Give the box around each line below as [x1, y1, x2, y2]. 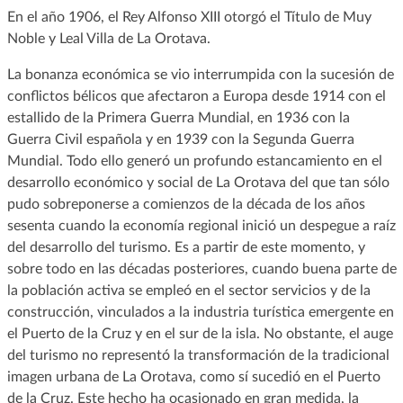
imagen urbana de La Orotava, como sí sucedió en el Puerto [6, 369, 381, 384]
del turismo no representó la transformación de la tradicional [6, 347, 390, 363]
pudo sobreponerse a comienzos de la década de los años [6, 196, 365, 211]
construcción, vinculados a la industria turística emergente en [6, 304, 394, 319]
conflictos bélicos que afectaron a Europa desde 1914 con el [6, 88, 386, 103]
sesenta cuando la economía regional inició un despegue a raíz [6, 218, 396, 233]
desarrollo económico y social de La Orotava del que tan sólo [6, 175, 390, 190]
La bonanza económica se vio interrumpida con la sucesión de [6, 67, 394, 82]
